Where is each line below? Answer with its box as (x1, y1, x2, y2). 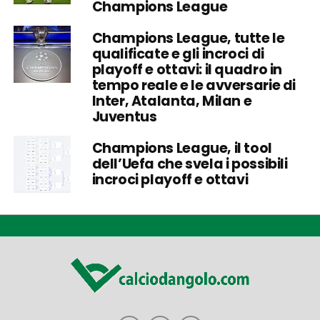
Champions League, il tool (91, 139, 272, 158)
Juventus (91, 107, 157, 126)
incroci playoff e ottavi (91, 170, 249, 189)
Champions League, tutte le (91, 29, 285, 48)
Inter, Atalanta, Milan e (91, 91, 252, 111)
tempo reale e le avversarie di (91, 76, 296, 95)
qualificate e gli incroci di (91, 44, 264, 64)
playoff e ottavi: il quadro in (91, 60, 283, 79)
